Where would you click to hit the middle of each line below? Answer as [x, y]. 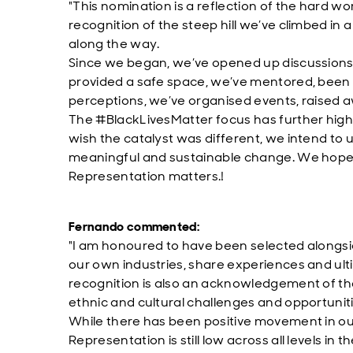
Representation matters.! [147, 176]
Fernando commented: [134, 227]
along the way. [114, 44]
